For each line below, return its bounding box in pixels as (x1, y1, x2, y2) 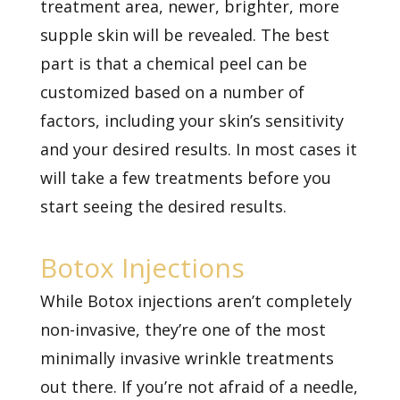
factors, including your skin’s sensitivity (39, 110, 344, 132)
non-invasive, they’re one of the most (39, 319, 326, 341)
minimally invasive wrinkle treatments (39, 347, 334, 370)
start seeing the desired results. (39, 196, 287, 218)
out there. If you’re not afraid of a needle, (39, 376, 358, 398)
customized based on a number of (39, 81, 304, 104)
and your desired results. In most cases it (39, 138, 357, 161)
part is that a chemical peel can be (39, 53, 307, 75)
